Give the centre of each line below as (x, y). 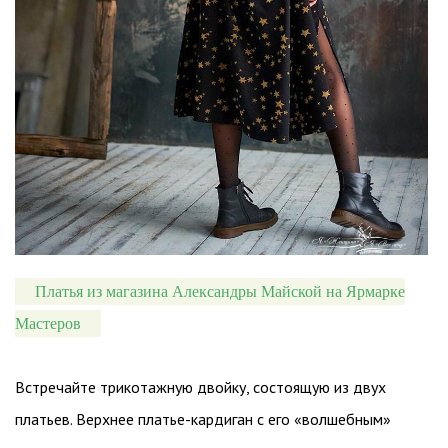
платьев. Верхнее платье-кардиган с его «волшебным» (203, 418)
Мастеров (48, 323)
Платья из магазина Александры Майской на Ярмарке (220, 291)
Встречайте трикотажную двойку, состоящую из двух (200, 386)
